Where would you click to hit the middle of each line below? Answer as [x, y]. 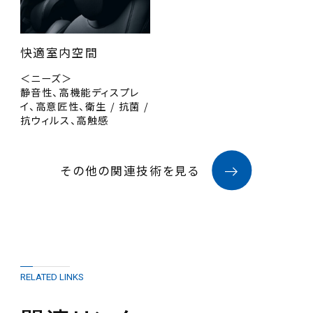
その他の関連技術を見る [130, 171]
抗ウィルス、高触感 [65, 120]
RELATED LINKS [52, 277]
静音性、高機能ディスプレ [80, 92]
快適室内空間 [59, 53]
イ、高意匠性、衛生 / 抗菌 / [85, 106]
